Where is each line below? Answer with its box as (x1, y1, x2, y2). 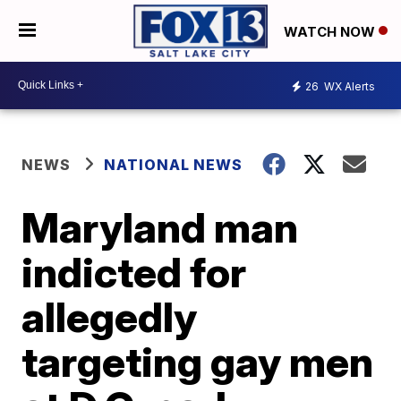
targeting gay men (21, 336, 374, 387)
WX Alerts (321, 80, 375, 94)
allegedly (21, 291, 198, 342)
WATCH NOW (284, 22, 379, 40)
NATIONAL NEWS (104, 155, 243, 174)
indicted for (21, 246, 247, 297)
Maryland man (21, 201, 299, 252)
